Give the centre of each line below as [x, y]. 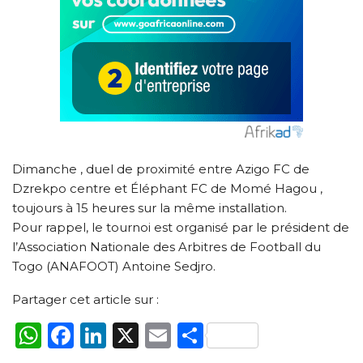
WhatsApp [110, 335]
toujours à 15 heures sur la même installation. [149, 207]
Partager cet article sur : [85, 299]
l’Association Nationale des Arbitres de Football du [167, 246]
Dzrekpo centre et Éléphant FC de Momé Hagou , [167, 188]
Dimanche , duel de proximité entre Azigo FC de [161, 169]
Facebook [136, 335]
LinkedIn [162, 335]
